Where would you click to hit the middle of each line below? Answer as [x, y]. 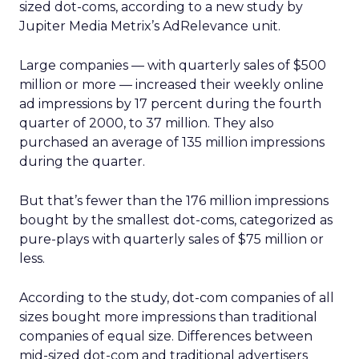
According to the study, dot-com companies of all [177, 298]
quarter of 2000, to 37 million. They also [147, 123]
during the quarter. [82, 161]
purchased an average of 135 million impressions [172, 142]
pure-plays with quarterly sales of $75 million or [171, 239]
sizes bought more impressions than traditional [168, 317]
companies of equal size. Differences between [166, 336]
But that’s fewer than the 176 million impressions [174, 201]
